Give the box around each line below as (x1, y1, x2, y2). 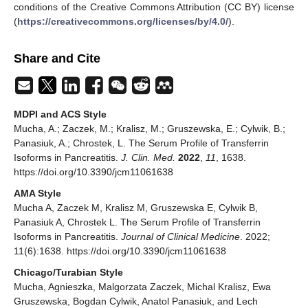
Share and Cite (14, 52, 100, 66)
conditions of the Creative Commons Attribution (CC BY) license (14, 1, 294, 13)
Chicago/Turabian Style (14, 267, 123, 278)
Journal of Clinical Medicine (121, 231, 240, 243)
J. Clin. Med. (121, 152, 175, 164)
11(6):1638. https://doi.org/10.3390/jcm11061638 (14, 245, 226, 257)
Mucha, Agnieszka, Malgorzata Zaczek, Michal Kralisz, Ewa (14, 281, 271, 293)
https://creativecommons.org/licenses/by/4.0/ (17, 16, 228, 27)
